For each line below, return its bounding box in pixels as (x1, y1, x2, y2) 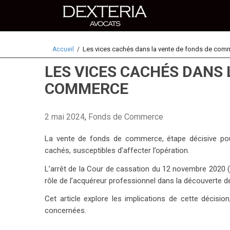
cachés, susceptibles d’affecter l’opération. (45, 145, 189, 155)
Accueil (52, 46, 74, 53)
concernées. (45, 206, 86, 216)
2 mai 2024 (45, 112, 85, 122)
